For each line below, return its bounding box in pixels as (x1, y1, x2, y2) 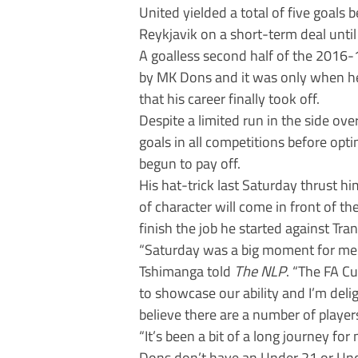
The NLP (234, 260, 286, 283)
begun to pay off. (139, 152, 241, 175)
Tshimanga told (139, 260, 234, 283)
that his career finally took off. (139, 87, 320, 110)
